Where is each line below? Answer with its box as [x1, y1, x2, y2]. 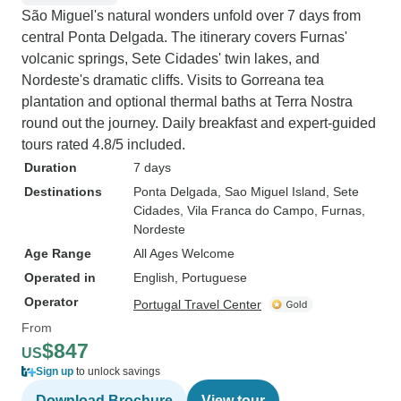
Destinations [24, 184, 102, 199]
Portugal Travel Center [133, 297, 261, 311]
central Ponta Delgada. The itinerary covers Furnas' [21, 30, 347, 45]
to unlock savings [73, 365, 160, 378]
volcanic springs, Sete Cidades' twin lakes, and [21, 51, 320, 66]
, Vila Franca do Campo [180, 203, 314, 218]
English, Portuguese [133, 270, 247, 285]
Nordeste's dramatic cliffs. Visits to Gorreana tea [21, 73, 324, 88]
